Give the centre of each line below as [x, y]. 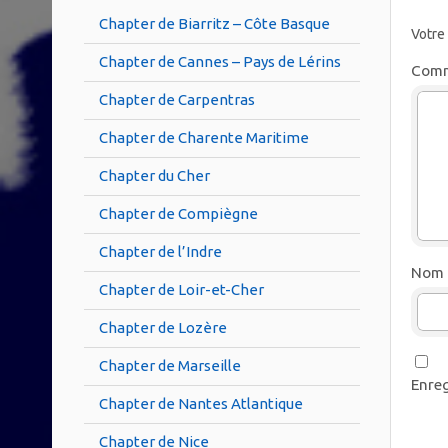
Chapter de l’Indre [160, 251]
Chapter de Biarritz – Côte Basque [214, 23]
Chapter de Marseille [170, 365]
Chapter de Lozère [163, 327]
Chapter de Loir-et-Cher [181, 289]
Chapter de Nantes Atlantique [201, 403]
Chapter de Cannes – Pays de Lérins [220, 61]
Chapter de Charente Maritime [204, 137]
